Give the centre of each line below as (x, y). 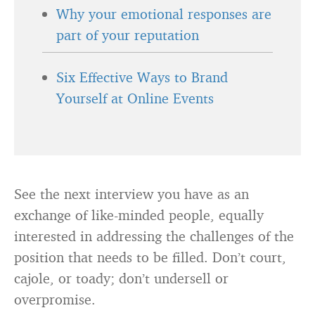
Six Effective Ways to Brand (142, 77)
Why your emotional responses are (164, 14)
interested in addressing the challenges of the (154, 236)
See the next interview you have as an (131, 194)
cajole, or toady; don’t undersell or (121, 278)
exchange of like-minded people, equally (139, 215)
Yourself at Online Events (135, 98)
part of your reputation (128, 35)
